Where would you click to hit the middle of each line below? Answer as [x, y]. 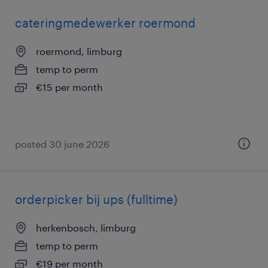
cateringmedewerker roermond [105, 23]
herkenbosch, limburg [86, 228]
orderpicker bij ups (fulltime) [96, 199]
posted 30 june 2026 [62, 144]
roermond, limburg [79, 51]
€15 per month [69, 87]
